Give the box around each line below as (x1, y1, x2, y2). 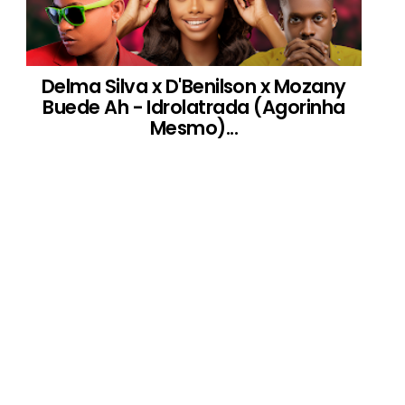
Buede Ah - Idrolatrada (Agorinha (42, 94, 345, 120)
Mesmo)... (149, 115, 238, 141)
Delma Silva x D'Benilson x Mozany (42, 73, 346, 99)
